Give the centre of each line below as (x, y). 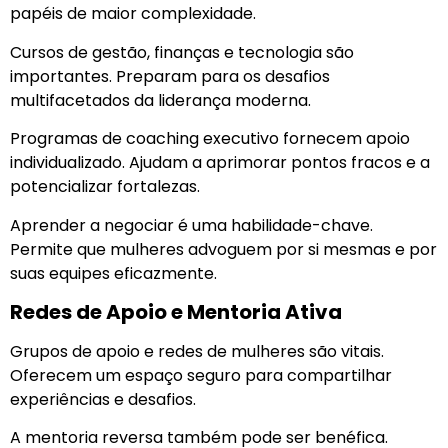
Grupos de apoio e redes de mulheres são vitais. (197, 352)
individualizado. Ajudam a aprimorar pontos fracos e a (220, 163)
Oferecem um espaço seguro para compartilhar (201, 376)
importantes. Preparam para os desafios (170, 76)
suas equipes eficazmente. (113, 273)
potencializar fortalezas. (105, 187)
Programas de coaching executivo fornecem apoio (210, 139)
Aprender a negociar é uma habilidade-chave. (191, 225)
